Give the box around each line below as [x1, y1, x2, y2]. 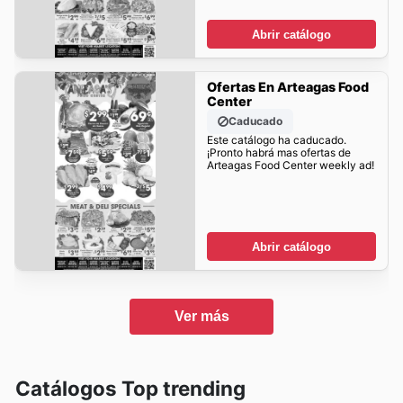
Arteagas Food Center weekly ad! [206, 158, 374, 173]
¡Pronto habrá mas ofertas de [206, 146, 351, 160]
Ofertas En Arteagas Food [206, 79, 369, 95]
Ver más [174, 308, 229, 324]
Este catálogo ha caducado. [206, 133, 346, 148]
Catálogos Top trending [15, 375, 246, 400]
